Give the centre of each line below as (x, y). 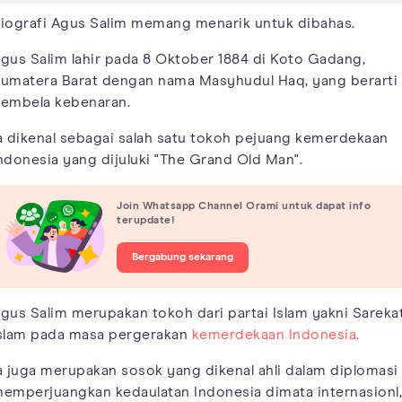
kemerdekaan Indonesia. (275, 334)
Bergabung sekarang (183, 258)
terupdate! (146, 221)
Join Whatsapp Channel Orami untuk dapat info (244, 207)
